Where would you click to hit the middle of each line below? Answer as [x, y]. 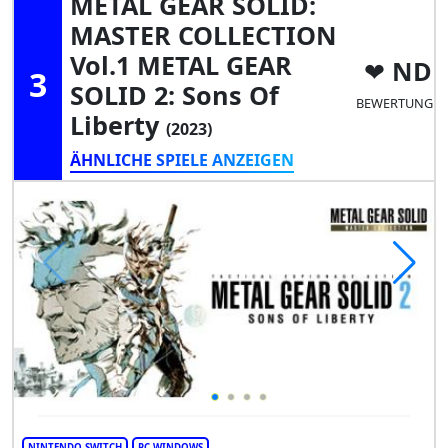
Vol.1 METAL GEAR [181, 64]
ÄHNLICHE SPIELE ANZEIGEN [182, 159]
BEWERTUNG [394, 103]
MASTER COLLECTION [203, 34]
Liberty [118, 124]
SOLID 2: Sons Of [174, 94]
